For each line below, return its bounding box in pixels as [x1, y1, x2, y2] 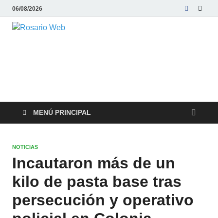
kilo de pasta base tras [12, 173, 182, 190]
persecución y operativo [12, 191, 194, 209]
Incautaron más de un [12, 154, 175, 172]
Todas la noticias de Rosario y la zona [73, 32, 189, 40]
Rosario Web [73, 29, 181, 53]
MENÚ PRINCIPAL [33, 109, 91, 116]
